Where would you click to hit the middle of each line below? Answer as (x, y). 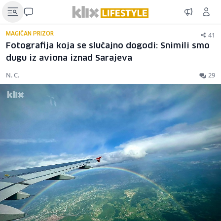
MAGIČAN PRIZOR (30, 34)
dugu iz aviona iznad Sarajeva (69, 58)
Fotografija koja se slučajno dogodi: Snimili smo (108, 46)
